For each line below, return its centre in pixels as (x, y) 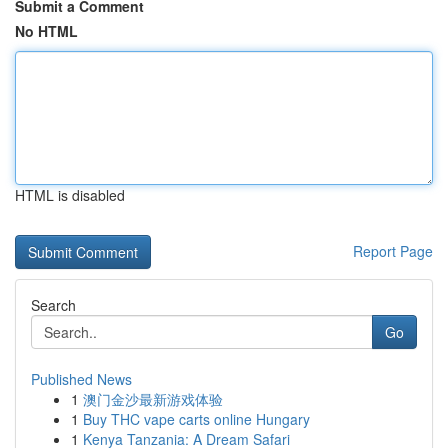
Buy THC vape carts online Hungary (196, 419)
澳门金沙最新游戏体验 (153, 399)
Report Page (393, 251)
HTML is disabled (70, 195)
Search (53, 305)
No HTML (46, 31)
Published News (81, 379)
